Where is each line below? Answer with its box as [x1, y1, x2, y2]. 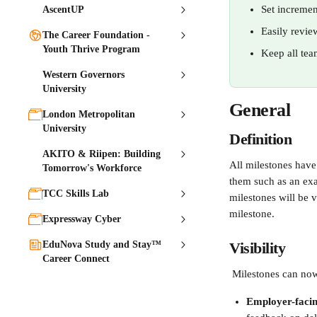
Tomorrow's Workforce [42, 163, 142, 173]
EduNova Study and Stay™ [42, 239, 161, 250]
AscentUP [42, 4, 84, 15]
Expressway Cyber [42, 214, 121, 224]
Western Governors [42, 69, 125, 80]
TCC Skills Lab [42, 188, 109, 199]
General [229, 100, 290, 120]
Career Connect [42, 253, 110, 264]
